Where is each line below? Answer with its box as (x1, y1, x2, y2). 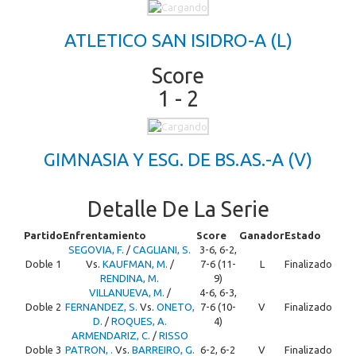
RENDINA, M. (100, 273, 159, 284)
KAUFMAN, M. (102, 258, 168, 269)
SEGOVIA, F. (68, 244, 124, 255)
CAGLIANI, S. (133, 244, 191, 255)
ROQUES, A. (110, 315, 167, 327)
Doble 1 (25, 258, 61, 269)
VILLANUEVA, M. (88, 287, 164, 298)
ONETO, (156, 301, 195, 312)
